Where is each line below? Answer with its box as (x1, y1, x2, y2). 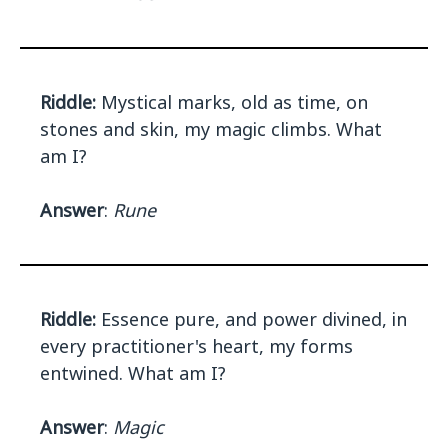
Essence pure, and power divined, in (96, 307, 407, 332)
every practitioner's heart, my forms (40, 334, 353, 359)
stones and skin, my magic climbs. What (40, 117, 382, 142)
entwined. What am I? (40, 361, 226, 386)
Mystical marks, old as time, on (96, 90, 368, 115)
